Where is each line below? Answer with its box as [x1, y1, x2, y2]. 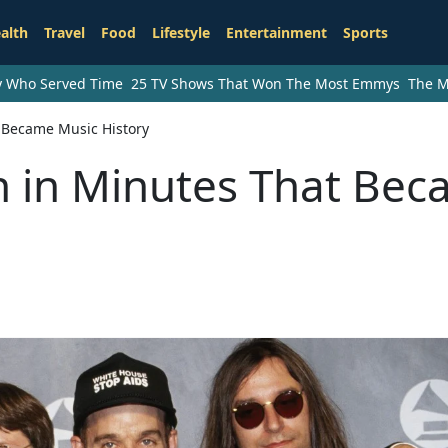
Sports [342, 23, 388, 43]
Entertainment [225, 23, 327, 43]
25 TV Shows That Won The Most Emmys [131, 74, 400, 94]
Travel [43, 23, 85, 43]
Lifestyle [151, 23, 210, 43]
